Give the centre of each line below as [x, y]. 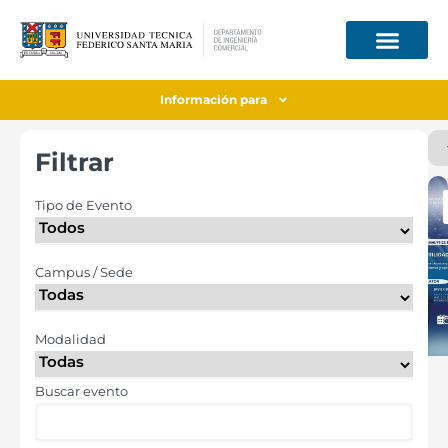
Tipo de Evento [83, 205]
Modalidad [70, 339]
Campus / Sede [84, 272]
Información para [213, 99]
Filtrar [74, 162]
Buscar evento [81, 391]
